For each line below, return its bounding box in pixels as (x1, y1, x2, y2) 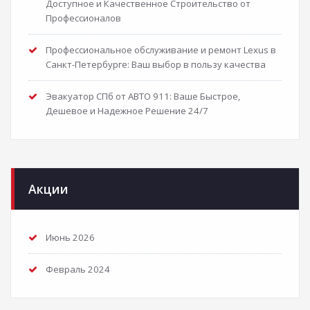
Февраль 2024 (46, 262, 110, 275)
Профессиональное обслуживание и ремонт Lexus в (46, 43, 276, 56)
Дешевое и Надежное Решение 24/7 (46, 104, 208, 117)
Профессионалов (46, 11, 121, 24)
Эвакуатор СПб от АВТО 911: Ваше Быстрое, (46, 89, 240, 102)
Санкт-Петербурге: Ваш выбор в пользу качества (46, 57, 266, 71)
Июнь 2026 (46, 230, 95, 244)
